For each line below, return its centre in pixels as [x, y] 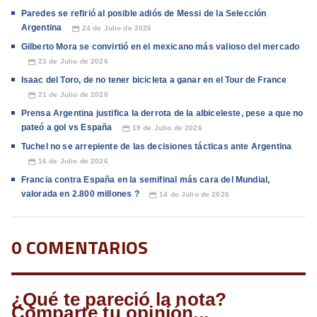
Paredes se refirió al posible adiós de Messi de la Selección [144, 14]
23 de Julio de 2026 [73, 62]
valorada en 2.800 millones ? [80, 194]
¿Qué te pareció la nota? [119, 300]
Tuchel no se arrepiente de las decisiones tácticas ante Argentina [156, 147]
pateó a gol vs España [67, 128]
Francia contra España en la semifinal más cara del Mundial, [145, 180]
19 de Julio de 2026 [167, 128]
